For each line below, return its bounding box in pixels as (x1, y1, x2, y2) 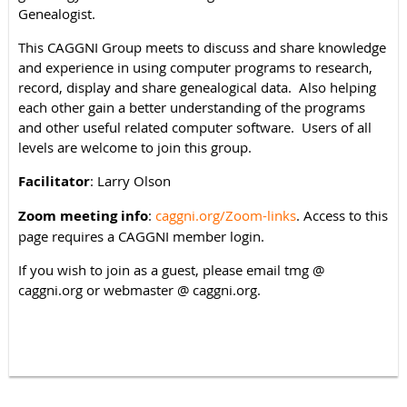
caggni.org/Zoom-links (155, 205, 296, 224)
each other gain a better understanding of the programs (18, 97, 365, 116)
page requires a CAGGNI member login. (18, 226, 264, 245)
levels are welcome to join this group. (18, 137, 252, 156)
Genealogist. (18, 4, 103, 23)
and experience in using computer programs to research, (18, 57, 372, 76)
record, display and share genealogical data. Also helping (18, 77, 376, 96)
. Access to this (296, 205, 388, 224)
